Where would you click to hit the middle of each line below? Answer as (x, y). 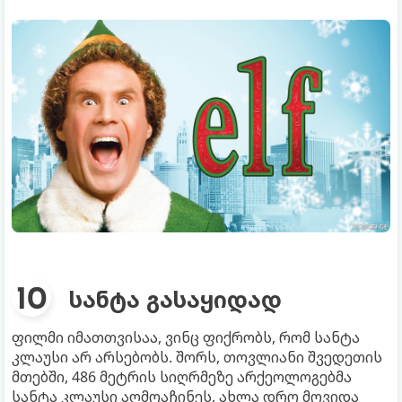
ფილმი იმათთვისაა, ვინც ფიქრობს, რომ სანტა (186, 338)
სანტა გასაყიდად (175, 299)
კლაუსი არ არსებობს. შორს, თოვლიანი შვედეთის (197, 358)
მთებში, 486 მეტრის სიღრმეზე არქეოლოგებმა (182, 377)
